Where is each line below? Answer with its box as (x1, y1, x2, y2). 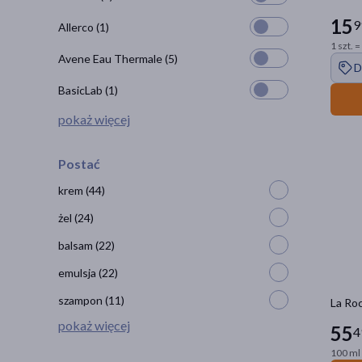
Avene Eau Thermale (58, 51, 165, 65)
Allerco (58, 19, 96, 34)
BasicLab (58, 82, 105, 97)
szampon (58, 293, 105, 307)
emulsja (58, 265, 99, 280)
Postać (58, 156, 100, 171)
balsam (58, 238, 95, 252)
